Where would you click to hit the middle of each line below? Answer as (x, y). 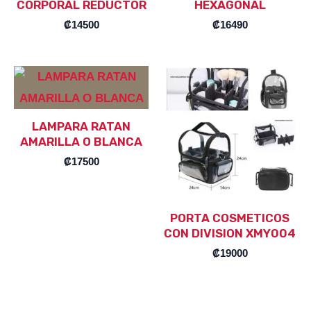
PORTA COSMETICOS (230, 218)
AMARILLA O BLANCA (81, 141)
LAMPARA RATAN (81, 126)
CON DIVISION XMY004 (230, 233)
